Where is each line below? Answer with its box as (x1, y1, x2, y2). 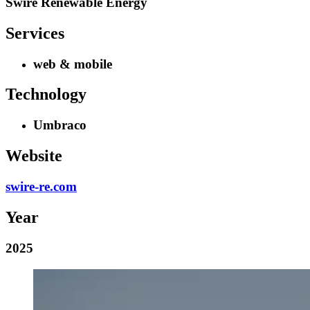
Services (6, 24, 64, 42)
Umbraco (33, 118, 86, 133)
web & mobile (33, 56, 112, 71)
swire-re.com (6, 179, 77, 194)
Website (6, 147, 62, 165)
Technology (6, 85, 86, 104)
